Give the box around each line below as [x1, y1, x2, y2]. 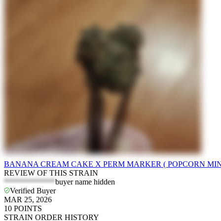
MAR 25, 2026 [4, 195, 52, 204]
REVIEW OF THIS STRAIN [4, 169, 98, 178]
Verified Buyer [10, 186, 56, 195]
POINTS [14, 204, 42, 213]
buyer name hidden [55, 178, 115, 186]
